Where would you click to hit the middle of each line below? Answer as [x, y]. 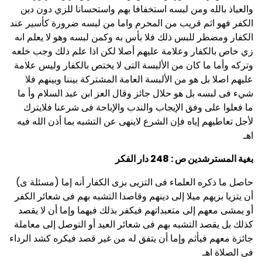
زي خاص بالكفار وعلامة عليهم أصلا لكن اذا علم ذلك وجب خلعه [132, 51]
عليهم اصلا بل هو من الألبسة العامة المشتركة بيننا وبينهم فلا [139, 80]
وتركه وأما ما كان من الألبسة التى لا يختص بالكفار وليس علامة [134, 65]
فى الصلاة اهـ [228, 253]
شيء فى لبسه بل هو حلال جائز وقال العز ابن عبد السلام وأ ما [135, 94]
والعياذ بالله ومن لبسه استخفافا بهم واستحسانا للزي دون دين [137, 9]
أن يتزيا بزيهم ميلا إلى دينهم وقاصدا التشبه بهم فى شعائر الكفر [134, 196]
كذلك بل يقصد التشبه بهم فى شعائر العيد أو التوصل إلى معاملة [134, 225]
